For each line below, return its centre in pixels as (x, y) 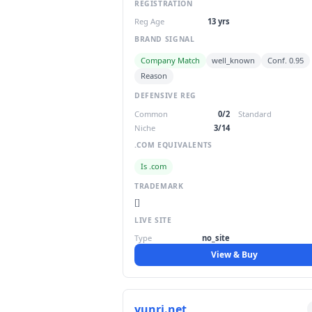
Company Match (170, 61)
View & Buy (234, 255)
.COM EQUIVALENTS (173, 145)
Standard (255, 114)
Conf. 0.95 (285, 61)
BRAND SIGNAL (165, 39)
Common (151, 114)
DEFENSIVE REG (166, 96)
